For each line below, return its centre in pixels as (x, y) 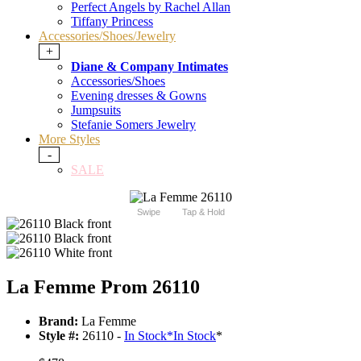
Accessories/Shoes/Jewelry (107, 36)
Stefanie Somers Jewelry (133, 125)
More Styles (69, 139)
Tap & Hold (203, 212)
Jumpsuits (96, 110)
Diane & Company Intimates (149, 67)
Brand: (58, 322)
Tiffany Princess (112, 22)
